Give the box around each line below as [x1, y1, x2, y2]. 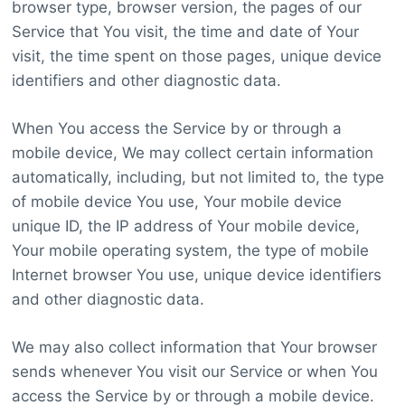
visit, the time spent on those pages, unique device [11, 46, 381, 65]
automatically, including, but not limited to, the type [11, 167, 384, 186]
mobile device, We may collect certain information [11, 143, 373, 162]
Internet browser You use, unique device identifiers [11, 265, 381, 284]
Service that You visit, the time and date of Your [11, 22, 359, 41]
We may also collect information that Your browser [11, 337, 377, 356]
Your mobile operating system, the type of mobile [11, 240, 369, 259]
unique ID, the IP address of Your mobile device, [11, 216, 360, 235]
